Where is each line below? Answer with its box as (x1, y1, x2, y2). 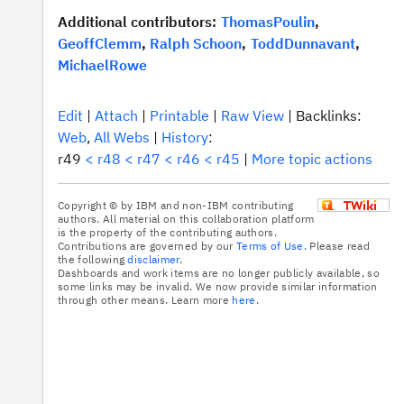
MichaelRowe (58, 56, 147, 74)
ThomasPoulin (221, 13, 315, 31)
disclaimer (127, 252, 179, 267)
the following (58, 252, 128, 267)
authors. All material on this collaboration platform (58, 212, 315, 226)
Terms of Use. (235, 239, 308, 253)
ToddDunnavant (251, 34, 355, 52)
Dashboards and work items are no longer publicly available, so (58, 266, 380, 280)
